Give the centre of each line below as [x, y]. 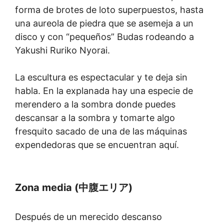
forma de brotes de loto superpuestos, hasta [109, 9]
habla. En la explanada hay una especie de [104, 90]
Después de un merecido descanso [88, 216]
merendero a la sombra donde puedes [95, 104]
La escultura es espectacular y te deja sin [101, 77]
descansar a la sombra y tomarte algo [95, 117]
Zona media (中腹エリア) [74, 187]
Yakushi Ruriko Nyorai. [62, 50]
